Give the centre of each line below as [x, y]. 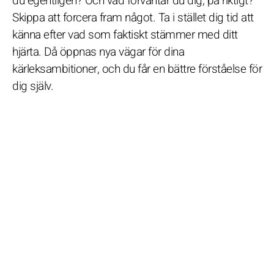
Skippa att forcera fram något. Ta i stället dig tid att [133, 18]
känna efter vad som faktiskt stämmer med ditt [125, 35]
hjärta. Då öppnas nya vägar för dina [98, 52]
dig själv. [33, 86]
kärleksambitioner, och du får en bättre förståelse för [137, 69]
